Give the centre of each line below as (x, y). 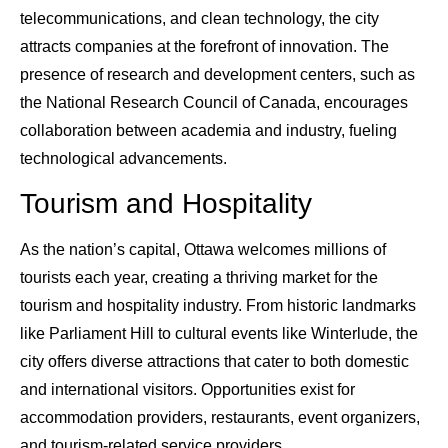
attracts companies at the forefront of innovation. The (204, 47)
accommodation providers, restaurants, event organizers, (220, 418)
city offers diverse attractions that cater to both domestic (214, 362)
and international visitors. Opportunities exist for (187, 390)
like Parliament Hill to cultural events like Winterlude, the (219, 334)
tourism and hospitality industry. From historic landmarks (218, 306)
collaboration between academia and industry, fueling (208, 131)
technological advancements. (123, 159)
